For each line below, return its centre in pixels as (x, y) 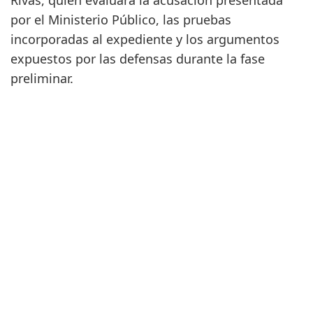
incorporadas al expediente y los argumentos (145, 39)
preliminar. (42, 79)
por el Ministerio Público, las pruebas (121, 20)
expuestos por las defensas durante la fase (138, 59)
